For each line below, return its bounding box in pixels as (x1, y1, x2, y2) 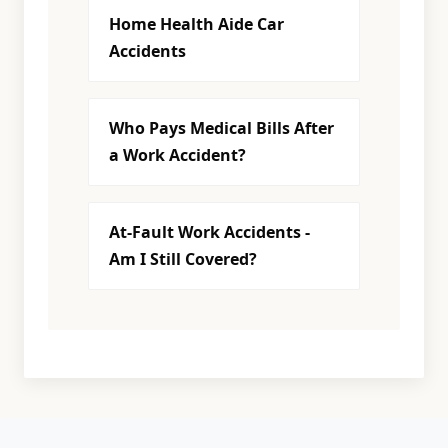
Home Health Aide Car (109, 13, 284, 35)
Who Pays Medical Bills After (109, 117, 334, 139)
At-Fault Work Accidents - (109, 221, 310, 243)
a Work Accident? (109, 144, 246, 166)
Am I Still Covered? (109, 248, 257, 270)
